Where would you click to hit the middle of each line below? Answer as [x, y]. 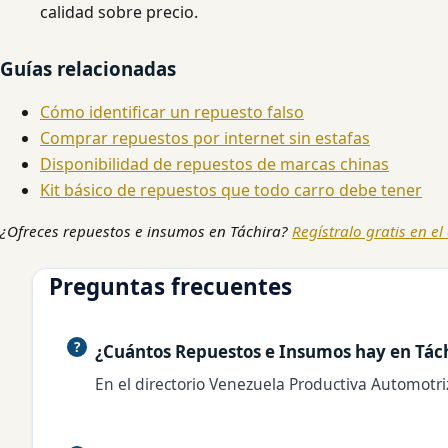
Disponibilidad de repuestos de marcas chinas [214, 164]
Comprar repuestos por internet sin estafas [205, 138]
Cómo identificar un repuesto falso [172, 112]
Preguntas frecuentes [170, 287]
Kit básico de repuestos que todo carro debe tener [231, 190]
